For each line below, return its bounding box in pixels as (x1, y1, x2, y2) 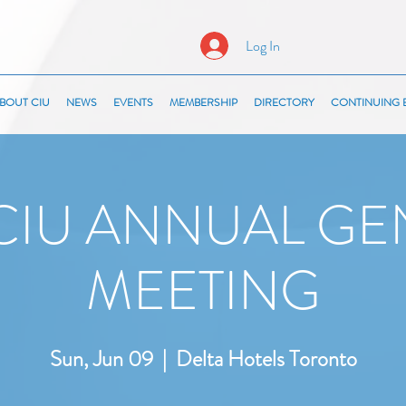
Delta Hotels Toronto (175, 343, 357, 374)
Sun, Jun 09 (49, 343, 153, 374)
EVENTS (113, 94, 153, 111)
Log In (245, 34, 280, 56)
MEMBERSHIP (169, 94, 237, 111)
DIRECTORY (254, 94, 314, 111)
